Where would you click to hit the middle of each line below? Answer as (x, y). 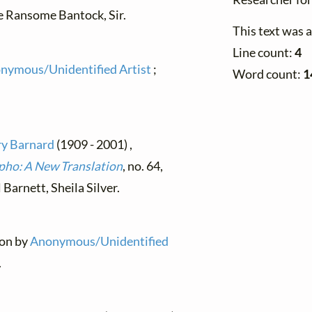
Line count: (264, 52)
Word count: (268, 74)
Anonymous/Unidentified (100, 242)
